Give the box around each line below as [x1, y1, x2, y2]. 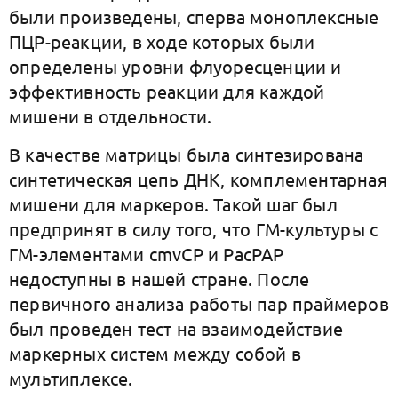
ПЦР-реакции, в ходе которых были [9, 30, 315, 52]
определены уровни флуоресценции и [9, 55, 342, 77]
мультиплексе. [9, 367, 133, 389]
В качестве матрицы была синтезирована [9, 143, 364, 165]
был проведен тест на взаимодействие [9, 317, 344, 339]
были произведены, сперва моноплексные [9, 5, 379, 28]
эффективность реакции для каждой [9, 80, 325, 102]
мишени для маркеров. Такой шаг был [9, 193, 338, 215]
